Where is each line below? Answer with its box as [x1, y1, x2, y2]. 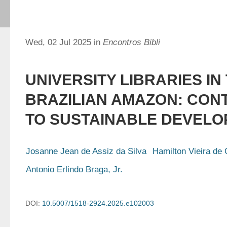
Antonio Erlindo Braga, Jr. [26, 165, 123, 174]
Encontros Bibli [103, 37, 160, 47]
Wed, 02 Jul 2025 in [25, 37, 103, 47]
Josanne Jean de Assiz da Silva [26, 146, 146, 156]
